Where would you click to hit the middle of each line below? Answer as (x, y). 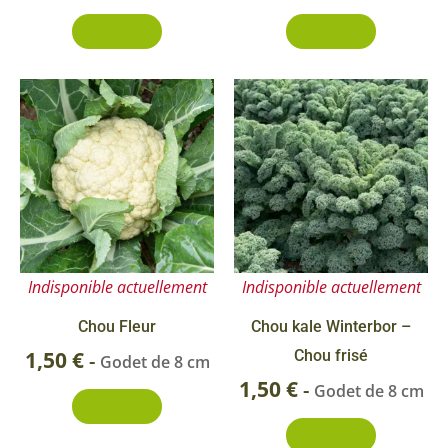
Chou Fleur (117, 326)
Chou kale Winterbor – (331, 326)
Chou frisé (331, 355)
